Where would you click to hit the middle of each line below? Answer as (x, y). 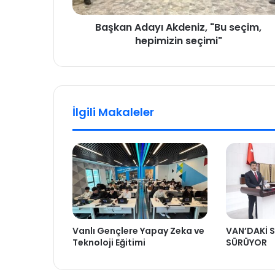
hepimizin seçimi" (178, 41)
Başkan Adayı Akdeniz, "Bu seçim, (178, 28)
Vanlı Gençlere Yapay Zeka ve (138, 231)
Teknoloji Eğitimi (109, 243)
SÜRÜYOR (246, 243)
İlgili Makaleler (113, 112)
